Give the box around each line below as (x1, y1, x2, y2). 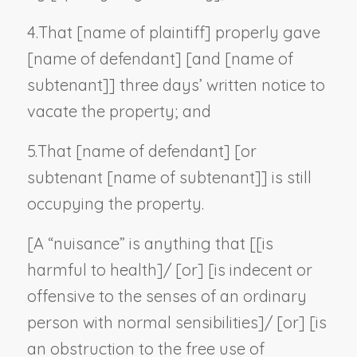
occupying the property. (26, 193, 204, 214)
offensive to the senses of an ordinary (26, 285, 307, 306)
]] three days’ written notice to (102, 74, 325, 95)
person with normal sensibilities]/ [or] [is (26, 312, 327, 332)
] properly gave (204, 22, 320, 42)
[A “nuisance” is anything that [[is (26, 233, 273, 253)
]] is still (254, 167, 312, 187)
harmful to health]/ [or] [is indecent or (26, 259, 312, 280)
